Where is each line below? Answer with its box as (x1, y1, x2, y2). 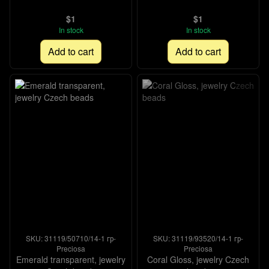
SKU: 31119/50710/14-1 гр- (26, 233, 116, 243)
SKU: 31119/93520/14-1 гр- (153, 233, 243, 243)
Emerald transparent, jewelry (16, 253, 125, 265)
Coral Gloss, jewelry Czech (147, 253, 249, 265)
